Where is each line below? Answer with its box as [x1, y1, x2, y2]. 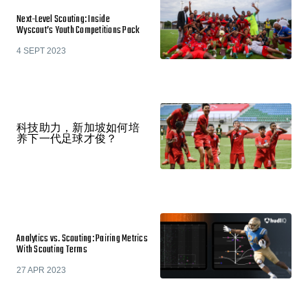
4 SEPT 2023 [16, 45, 66, 56]
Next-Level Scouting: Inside [16, 11, 110, 27]
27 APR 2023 [16, 265, 66, 275]
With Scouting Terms [16, 241, 87, 258]
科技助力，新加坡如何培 [16, 121, 140, 137]
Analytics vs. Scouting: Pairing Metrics [16, 230, 148, 247]
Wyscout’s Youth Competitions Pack [16, 22, 140, 38]
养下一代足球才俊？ [16, 132, 118, 148]
